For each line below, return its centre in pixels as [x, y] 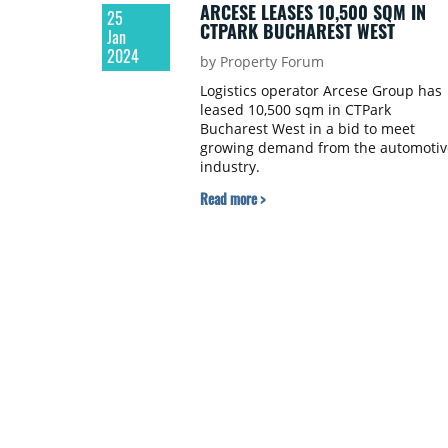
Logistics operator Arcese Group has [320, 90]
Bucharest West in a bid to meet [307, 128]
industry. [229, 166]
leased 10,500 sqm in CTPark [295, 109]
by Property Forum [261, 61]
